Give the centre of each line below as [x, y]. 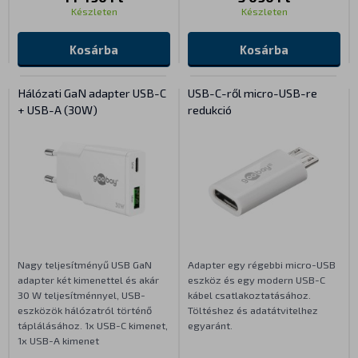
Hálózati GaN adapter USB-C [92, 92]
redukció [210, 109]
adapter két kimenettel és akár [88, 279]
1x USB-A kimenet [58, 340]
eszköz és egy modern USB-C [257, 279]
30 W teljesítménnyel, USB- [82, 294]
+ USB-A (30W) [58, 109]
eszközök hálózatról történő [85, 310]
